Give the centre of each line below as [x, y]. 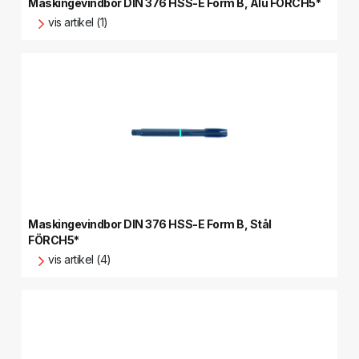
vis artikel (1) [78, 22]
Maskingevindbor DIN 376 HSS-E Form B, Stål [150, 224]
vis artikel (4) [80, 259]
